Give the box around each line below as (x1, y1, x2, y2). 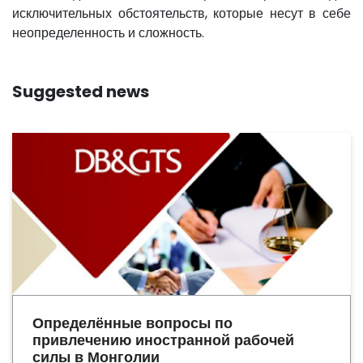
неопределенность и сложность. (12, 23, 204, 42)
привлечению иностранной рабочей (32, 332, 294, 348)
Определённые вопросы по (32, 315, 233, 331)
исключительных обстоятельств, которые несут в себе (12, 4, 351, 23)
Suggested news (12, 80, 149, 103)
